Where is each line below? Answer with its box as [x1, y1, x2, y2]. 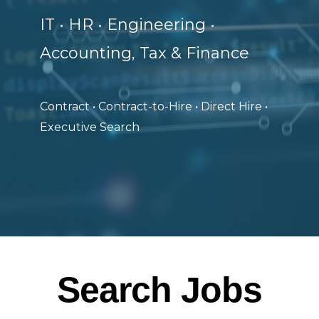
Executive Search [40, 120, 140, 134]
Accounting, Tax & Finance [40, 43, 258, 63]
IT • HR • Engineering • [40, 15, 215, 34]
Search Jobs [57, 270, 262, 310]
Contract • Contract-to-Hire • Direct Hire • [40, 100, 268, 113]
